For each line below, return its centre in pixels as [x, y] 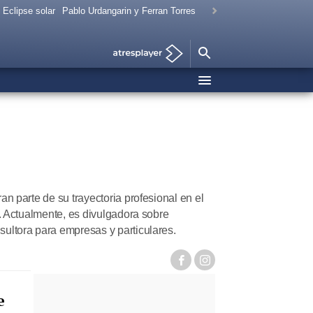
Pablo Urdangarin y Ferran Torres [129, 11]
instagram [232, 266]
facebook [206, 266]
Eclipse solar [29, 11]
